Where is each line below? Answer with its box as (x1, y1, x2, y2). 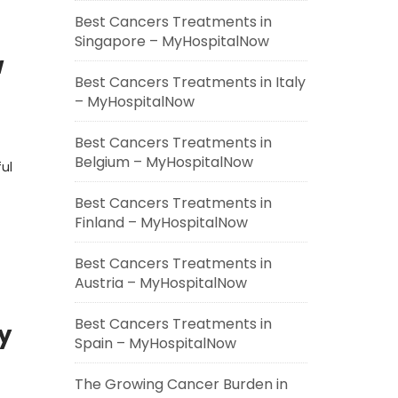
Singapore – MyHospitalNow (74, 31, 269, 52)
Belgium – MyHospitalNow (74, 152, 253, 172)
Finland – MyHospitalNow (74, 212, 248, 233)
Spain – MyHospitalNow (74, 333, 236, 354)
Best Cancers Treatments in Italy (74, 72, 306, 92)
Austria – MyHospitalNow (74, 273, 247, 293)
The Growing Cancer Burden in (74, 374, 288, 394)
